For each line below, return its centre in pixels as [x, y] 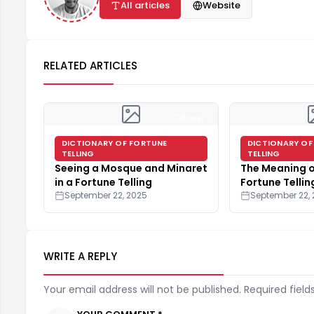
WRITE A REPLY [80, 256]
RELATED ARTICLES [90, 65]
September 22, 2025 [106, 195]
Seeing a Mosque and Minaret [131, 168]
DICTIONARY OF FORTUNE [115, 143]
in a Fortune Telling [103, 182]
